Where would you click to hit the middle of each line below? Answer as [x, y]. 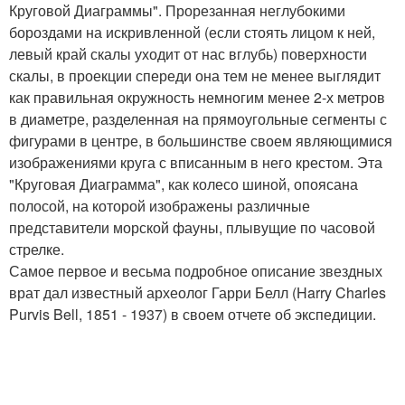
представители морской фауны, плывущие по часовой [192, 228]
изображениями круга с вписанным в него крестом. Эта [196, 163]
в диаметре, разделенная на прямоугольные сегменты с [198, 119]
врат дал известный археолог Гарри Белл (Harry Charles [198, 293]
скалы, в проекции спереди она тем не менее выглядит [195, 76]
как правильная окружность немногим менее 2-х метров [197, 98]
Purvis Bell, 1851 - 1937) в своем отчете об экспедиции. [193, 315]
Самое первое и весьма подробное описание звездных [196, 271]
